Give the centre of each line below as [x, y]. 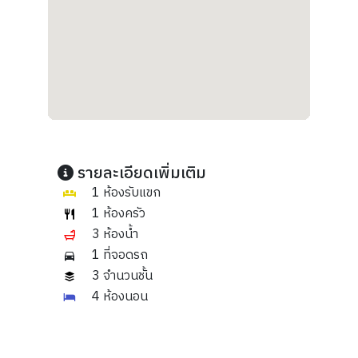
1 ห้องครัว [118, 214]
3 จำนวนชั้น [122, 276]
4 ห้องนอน [119, 297]
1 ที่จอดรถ [119, 256]
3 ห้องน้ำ [115, 235]
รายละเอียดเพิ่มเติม [140, 174]
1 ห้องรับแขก [126, 193]
